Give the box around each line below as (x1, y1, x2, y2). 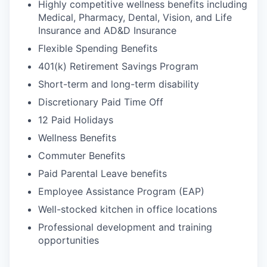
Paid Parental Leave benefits (38, 167, 167, 179)
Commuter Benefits (38, 150, 125, 162)
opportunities (38, 234, 99, 246)
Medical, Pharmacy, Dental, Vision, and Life (38, 11, 232, 23)
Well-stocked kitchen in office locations (38, 203, 217, 215)
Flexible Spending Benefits (38, 42, 157, 54)
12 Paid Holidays (38, 114, 113, 126)
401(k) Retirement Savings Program (38, 60, 198, 72)
